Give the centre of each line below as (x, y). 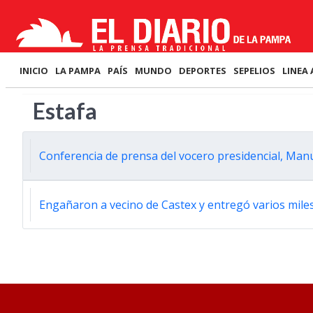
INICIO (34, 71)
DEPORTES (203, 71)
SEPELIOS (254, 71)
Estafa (65, 111)
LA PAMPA (78, 71)
